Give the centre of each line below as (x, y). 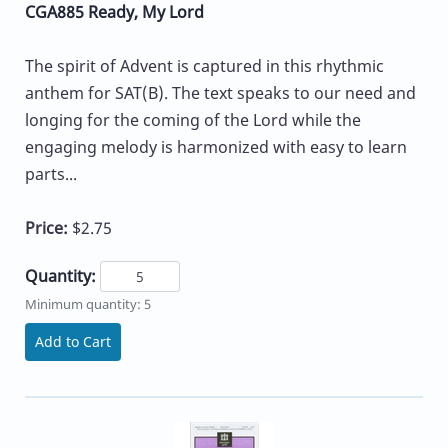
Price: (48, 227)
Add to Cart (73, 342)
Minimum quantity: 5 (88, 304)
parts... (51, 173)
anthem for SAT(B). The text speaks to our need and (220, 92)
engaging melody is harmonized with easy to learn (216, 146)
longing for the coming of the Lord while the (193, 119)
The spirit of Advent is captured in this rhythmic (204, 65)
